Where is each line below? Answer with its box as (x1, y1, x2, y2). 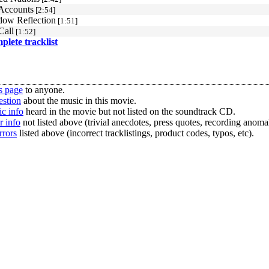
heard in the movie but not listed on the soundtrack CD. (23, 106, 235, 116)
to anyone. (23, 85, 65, 95)
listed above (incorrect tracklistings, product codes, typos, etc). (17, 128, 254, 138)
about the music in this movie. (21, 95, 136, 106)
